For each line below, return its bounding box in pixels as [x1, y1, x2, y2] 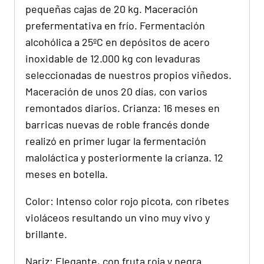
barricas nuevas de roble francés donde [25, 117, 210, 131]
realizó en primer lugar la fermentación [25, 134, 206, 147]
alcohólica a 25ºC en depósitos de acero [25, 35, 210, 48]
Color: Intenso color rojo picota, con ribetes [25, 194, 229, 207]
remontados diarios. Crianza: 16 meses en [25, 101, 220, 114]
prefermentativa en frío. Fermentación [25, 18, 205, 32]
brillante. [25, 227, 67, 240]
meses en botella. [25, 167, 108, 180]
